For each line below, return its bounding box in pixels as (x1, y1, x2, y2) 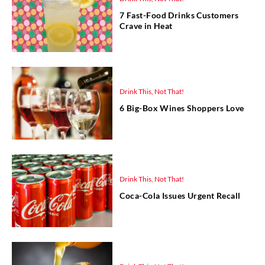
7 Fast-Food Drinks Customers (119, 10, 239, 21)
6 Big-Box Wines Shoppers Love (119, 103, 244, 114)
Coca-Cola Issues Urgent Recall (119, 190, 241, 201)
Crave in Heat (119, 21, 173, 31)
